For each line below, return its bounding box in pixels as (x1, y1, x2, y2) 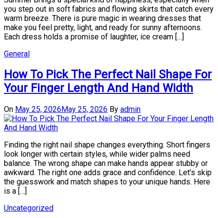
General (4, 49, 30, 58)
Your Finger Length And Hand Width (4, 81, 193, 95)
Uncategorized (4, 203, 54, 213)
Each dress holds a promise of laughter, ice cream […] (4, 32, 184, 41)
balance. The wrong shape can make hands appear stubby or (4, 159, 208, 168)
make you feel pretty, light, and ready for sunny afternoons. (4, 22, 202, 32)
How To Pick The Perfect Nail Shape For (4, 68, 212, 82)
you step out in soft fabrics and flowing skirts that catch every (4, 4, 214, 14)
